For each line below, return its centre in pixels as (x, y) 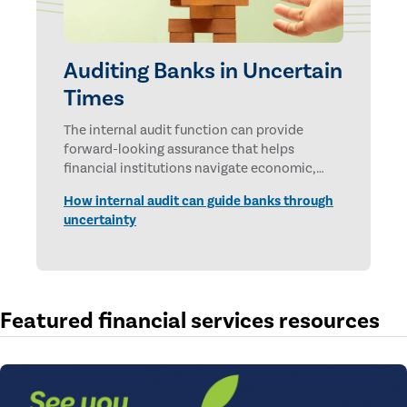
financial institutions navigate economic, (190, 169)
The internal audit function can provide (184, 131)
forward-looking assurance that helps (179, 150)
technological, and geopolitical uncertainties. (203, 188)
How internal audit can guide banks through (199, 202)
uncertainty (100, 221)
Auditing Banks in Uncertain (203, 71)
